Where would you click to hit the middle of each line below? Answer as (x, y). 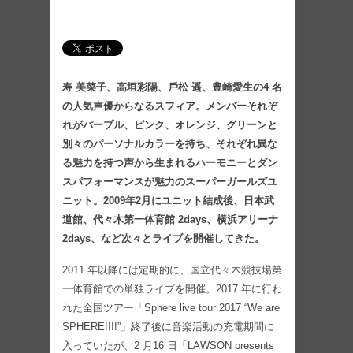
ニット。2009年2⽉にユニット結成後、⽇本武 (168, 200)
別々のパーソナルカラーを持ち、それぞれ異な (170, 143)
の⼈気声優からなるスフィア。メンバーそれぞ (170, 106)
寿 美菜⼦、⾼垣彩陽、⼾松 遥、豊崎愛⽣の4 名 (172, 87)
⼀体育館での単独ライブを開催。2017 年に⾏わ (172, 288)
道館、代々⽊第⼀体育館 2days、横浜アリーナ (170, 219)
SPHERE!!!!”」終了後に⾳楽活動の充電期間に (168, 326)
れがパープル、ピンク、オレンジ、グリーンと (170, 124)
